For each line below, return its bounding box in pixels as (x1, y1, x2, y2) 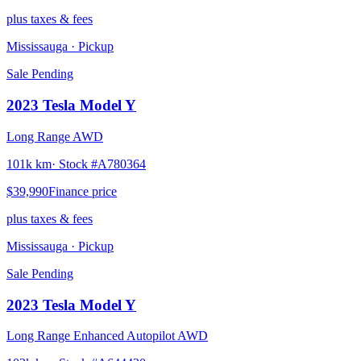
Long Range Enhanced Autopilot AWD (6, 329, 208, 343)
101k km (6, 156, 52, 171)
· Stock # (52, 156, 98, 171)
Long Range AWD (6, 129, 103, 143)
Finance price (48, 184, 117, 198)
